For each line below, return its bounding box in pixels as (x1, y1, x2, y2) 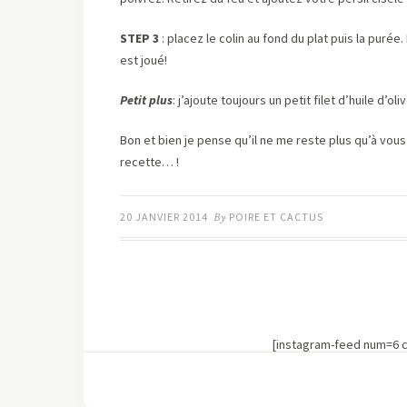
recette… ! (120, 153, 179, 170)
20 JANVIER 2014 (120, 209, 208, 223)
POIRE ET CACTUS (229, 209, 323, 223)
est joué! (120, 51, 167, 68)
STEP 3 (120, 29, 159, 46)
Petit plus (120, 91, 173, 108)
